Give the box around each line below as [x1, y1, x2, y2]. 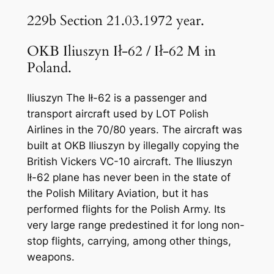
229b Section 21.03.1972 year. [26, 10, 213, 30]
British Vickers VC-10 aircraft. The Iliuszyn [26, 155, 232, 168]
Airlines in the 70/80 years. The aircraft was [26, 124, 242, 136]
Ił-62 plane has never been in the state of [26, 171, 231, 184]
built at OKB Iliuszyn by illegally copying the [26, 139, 239, 152]
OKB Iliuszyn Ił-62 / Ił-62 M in [26, 41, 216, 61]
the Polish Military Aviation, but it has [26, 187, 209, 200]
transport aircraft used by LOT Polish [26, 108, 209, 120]
